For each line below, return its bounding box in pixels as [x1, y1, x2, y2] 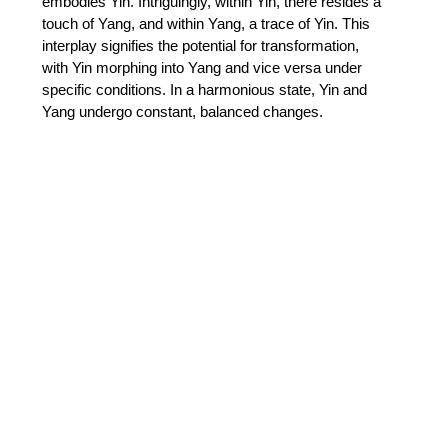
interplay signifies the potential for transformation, [42, 37, 363, 55]
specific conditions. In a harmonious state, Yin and [42, 81, 371, 99]
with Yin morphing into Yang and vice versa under [42, 59, 366, 77]
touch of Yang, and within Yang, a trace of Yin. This [42, 15, 374, 33]
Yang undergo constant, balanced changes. [42, 103, 327, 121]
